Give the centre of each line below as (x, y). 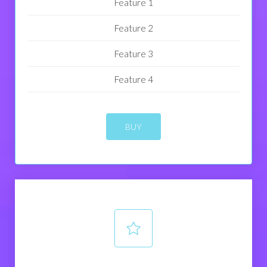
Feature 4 (133, 80)
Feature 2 (133, 28)
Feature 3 (133, 54)
